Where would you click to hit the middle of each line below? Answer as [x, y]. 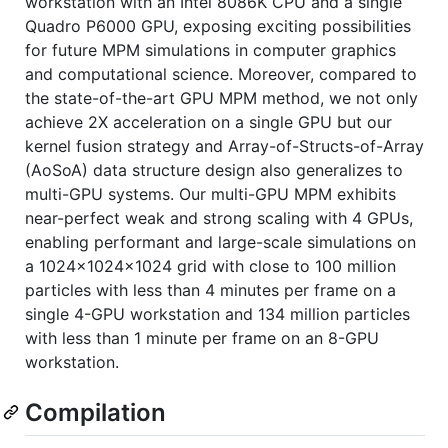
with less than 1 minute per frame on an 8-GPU [202, 337]
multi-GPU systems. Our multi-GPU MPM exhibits [210, 193]
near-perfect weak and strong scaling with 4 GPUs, [219, 217]
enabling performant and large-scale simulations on [220, 241]
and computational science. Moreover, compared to [221, 73]
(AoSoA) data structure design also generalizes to [214, 169]
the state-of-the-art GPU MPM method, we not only [221, 97]
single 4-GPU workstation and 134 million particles [217, 313]
